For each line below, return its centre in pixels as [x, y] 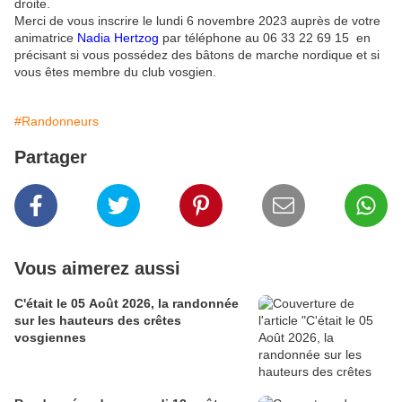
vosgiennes [50, 337]
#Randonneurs [57, 121]
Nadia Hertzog [118, 38]
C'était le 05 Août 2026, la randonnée [127, 303]
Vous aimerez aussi [97, 268]
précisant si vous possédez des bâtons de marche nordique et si [197, 55]
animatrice [46, 38]
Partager [51, 157]
